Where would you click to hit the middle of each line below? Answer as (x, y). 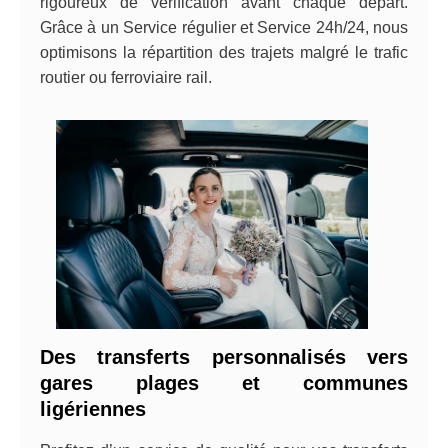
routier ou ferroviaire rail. (128, 77)
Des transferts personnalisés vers (224, 357)
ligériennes (96, 409)
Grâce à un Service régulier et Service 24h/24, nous (224, 27)
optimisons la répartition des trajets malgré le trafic (224, 52)
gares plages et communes (224, 383)
